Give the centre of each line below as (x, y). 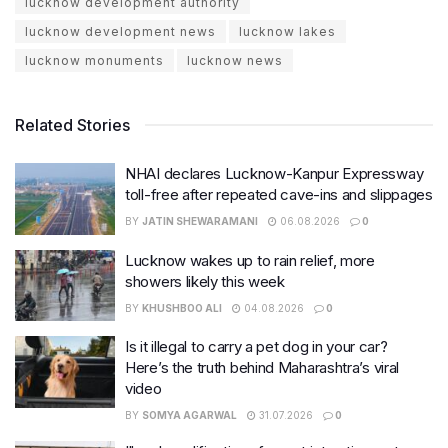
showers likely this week (205, 281)
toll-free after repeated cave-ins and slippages (279, 195)
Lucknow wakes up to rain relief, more (250, 260)
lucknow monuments (94, 61)
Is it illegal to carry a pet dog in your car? (256, 347)
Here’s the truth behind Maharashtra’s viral (262, 368)
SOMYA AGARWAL (189, 415)
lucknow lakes (287, 32)
